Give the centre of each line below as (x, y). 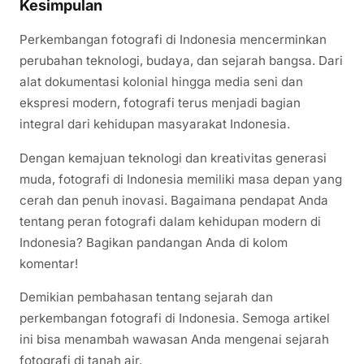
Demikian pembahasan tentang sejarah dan (146, 297)
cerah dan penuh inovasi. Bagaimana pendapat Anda (174, 200)
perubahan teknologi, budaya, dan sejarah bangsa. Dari (181, 61)
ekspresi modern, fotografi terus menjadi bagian (160, 103)
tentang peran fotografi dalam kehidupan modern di (170, 221)
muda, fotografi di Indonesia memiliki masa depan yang (181, 179)
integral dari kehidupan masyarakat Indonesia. (155, 124)
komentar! (49, 263)
